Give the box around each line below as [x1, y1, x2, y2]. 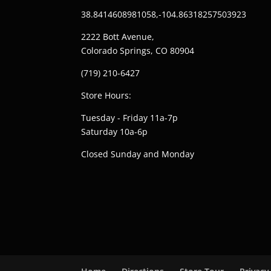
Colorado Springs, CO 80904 [81, 45, 195, 57]
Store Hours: [81, 90, 132, 102]
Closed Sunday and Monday [81, 148, 195, 160]
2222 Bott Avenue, [81, 31, 155, 43]
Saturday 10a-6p [81, 126, 148, 138]
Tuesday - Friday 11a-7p [81, 112, 178, 124]
